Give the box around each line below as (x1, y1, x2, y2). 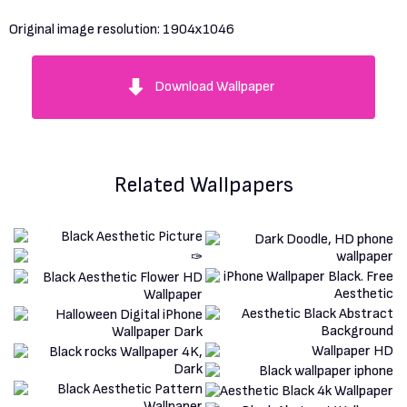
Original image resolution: (9, 21, 163, 39)
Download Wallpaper (154, 78, 275, 96)
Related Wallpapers (114, 172, 293, 199)
